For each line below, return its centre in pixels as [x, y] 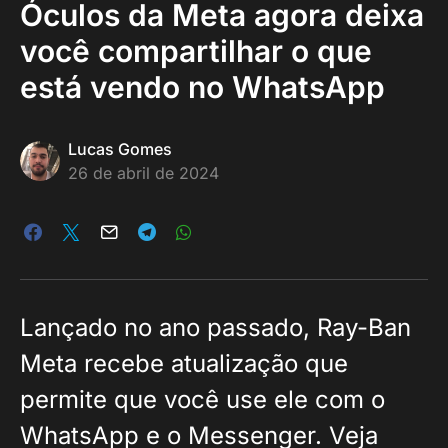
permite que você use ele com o [202, 399]
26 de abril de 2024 [143, 173]
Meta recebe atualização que [184, 363]
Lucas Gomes [120, 149]
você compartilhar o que [196, 51]
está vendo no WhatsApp [202, 87]
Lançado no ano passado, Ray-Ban [215, 327]
